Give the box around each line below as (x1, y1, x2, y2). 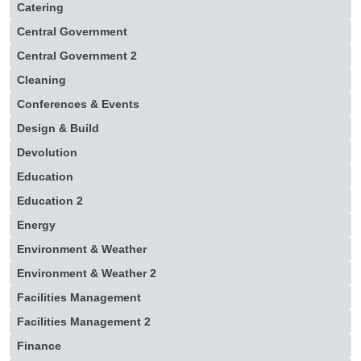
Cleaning (16, 73, 66, 86)
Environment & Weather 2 (16, 267, 156, 280)
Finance (16, 339, 61, 352)
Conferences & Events (16, 98, 139, 110)
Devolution (16, 146, 77, 159)
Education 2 (16, 194, 83, 207)
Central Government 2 (16, 49, 137, 62)
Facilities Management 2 (16, 315, 151, 328)
